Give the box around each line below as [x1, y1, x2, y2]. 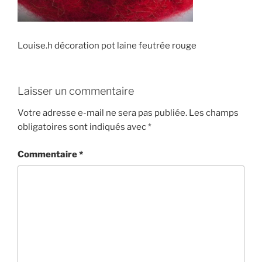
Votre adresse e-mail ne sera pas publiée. [18, 108, 187, 118]
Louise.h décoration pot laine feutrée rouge [18, 40, 196, 51]
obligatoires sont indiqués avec [18, 122, 148, 132]
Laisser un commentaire [18, 84, 134, 97]
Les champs [189, 108, 239, 118]
